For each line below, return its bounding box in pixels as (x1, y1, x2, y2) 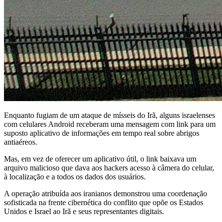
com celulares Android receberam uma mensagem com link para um (4, 119, 216, 128)
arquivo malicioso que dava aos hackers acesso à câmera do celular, (4, 163, 214, 172)
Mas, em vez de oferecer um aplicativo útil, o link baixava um (4, 154, 196, 163)
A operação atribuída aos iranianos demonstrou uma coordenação (4, 189, 207, 198)
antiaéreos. (4, 137, 37, 146)
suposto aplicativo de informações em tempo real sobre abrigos (4, 128, 199, 137)
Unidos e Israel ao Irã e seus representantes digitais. (4, 207, 164, 216)
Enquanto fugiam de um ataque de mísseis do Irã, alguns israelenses (4, 111, 215, 119)
